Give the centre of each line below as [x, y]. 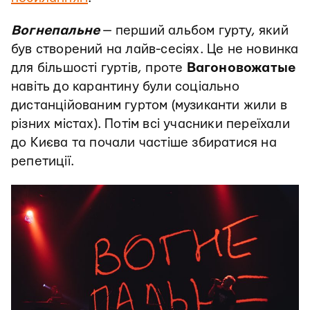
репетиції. [43, 162]
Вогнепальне [56, 31]
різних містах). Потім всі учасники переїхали [151, 124]
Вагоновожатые [241, 68]
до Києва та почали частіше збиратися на [144, 143]
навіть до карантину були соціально [125, 87]
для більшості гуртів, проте [99, 68]
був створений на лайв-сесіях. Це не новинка [155, 49]
